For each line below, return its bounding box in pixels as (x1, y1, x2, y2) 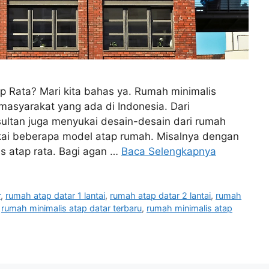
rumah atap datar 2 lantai (110, 190, 211, 201)
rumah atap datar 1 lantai (5, 190, 106, 201)
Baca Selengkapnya (121, 145, 216, 157)
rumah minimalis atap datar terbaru (1, 202, 142, 213)
